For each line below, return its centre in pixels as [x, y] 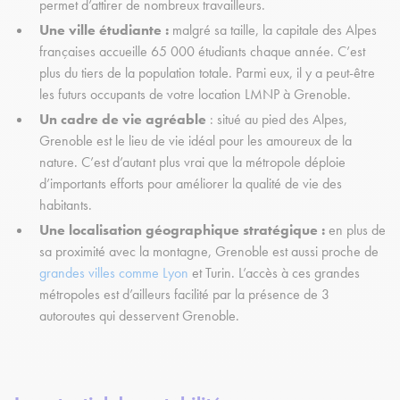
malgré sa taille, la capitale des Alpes [273, 30]
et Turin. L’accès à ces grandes [274, 273]
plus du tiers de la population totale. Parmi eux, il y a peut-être [207, 73]
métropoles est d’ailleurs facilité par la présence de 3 [184, 295]
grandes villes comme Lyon [114, 273]
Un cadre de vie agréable [125, 120]
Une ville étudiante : [104, 30]
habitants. [67, 205]
